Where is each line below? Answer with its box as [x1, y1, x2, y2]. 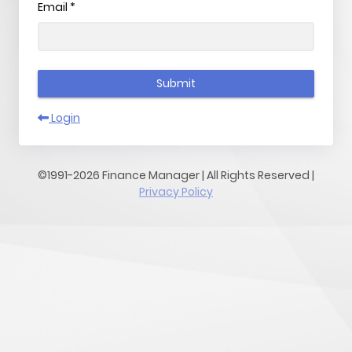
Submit [156, 75, 196, 92]
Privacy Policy [139, 184, 213, 200]
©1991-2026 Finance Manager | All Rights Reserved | [38, 167, 314, 184]
